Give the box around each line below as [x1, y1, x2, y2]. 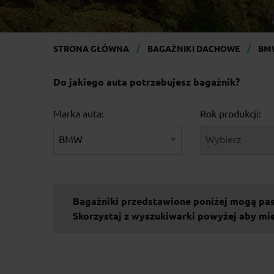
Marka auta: [53, 108, 104, 119]
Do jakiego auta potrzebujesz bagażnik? [53, 76, 240, 87]
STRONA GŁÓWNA [53, 43, 129, 54]
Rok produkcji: [200, 108, 261, 119]
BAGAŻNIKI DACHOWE [147, 43, 240, 54]
